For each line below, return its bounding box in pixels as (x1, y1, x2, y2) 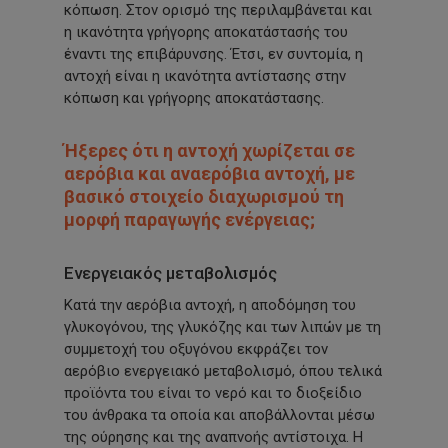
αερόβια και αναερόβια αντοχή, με (64, 163, 356, 185)
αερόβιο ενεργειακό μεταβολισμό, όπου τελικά (64, 362, 383, 381)
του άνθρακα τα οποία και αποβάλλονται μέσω (64, 406, 376, 425)
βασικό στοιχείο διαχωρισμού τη (64, 186, 345, 208)
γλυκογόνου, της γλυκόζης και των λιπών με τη (64, 318, 382, 337)
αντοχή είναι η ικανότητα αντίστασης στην (64, 67, 347, 86)
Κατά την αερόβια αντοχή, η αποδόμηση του (64, 296, 357, 315)
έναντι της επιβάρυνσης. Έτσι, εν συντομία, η (64, 45, 364, 64)
